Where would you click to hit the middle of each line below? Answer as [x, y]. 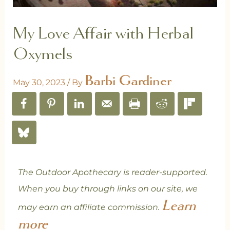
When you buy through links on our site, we [108, 189]
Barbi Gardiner [128, 81]
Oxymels [42, 55]
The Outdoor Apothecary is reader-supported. [112, 172]
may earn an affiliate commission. [90, 207]
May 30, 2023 [40, 83]
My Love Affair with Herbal [103, 34]
